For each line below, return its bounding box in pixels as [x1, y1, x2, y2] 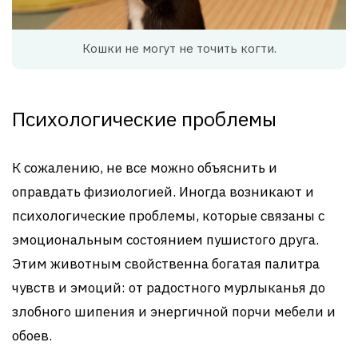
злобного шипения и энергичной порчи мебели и [12, 302, 336, 320]
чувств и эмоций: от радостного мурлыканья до [12, 278, 325, 296]
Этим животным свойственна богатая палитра [12, 254, 320, 272]
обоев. [12, 326, 52, 344]
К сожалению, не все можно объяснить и [12, 158, 277, 177]
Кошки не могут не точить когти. [82, 40, 276, 56]
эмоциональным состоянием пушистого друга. [12, 230, 319, 249]
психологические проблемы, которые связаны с [12, 206, 324, 225]
